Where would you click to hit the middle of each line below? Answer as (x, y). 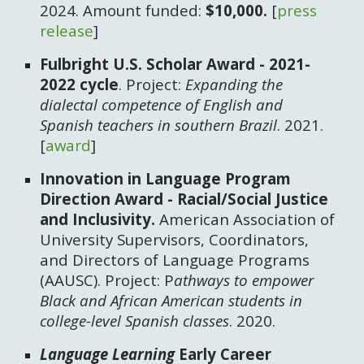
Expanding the (234, 84)
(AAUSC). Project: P (107, 280)
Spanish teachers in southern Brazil (159, 125)
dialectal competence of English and (162, 104)
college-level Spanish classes (135, 321)
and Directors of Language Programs (175, 260)
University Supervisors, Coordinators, (175, 239)
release (67, 30)
